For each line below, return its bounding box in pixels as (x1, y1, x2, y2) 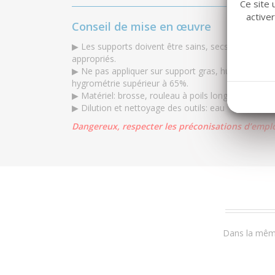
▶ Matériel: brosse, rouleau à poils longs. (72, 89, 234, 101)
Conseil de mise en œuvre (72, 18, 211, 34)
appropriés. (72, 52, 116, 64)
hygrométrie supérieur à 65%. (72, 77, 188, 89)
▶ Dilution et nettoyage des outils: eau (72, 101, 225, 114)
